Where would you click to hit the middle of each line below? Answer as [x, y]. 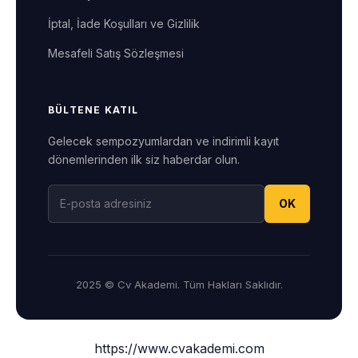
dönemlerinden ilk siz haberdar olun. [144, 160]
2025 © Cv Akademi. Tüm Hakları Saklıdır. [179, 285]
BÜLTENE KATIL [93, 110]
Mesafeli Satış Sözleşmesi [116, 54]
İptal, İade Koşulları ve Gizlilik [124, 24]
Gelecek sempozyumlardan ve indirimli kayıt [163, 141]
